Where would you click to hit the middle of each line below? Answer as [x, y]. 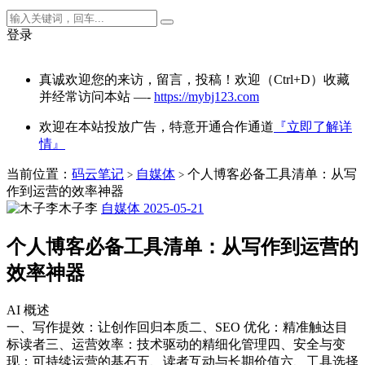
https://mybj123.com [207, 97]
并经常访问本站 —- [97, 97]
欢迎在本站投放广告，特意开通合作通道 [156, 127]
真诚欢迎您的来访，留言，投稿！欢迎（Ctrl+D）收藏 [194, 79]
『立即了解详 [313, 127]
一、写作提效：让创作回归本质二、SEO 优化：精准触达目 [177, 327]
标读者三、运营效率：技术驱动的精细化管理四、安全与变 [176, 344]
